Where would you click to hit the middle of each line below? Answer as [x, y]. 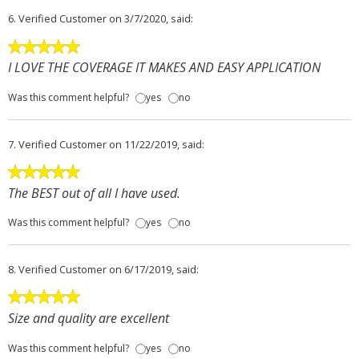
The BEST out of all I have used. [94, 193]
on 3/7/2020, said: [151, 19]
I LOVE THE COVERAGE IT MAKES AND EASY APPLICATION [164, 68]
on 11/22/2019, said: [157, 144]
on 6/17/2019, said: [154, 270]
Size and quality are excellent [89, 318]
